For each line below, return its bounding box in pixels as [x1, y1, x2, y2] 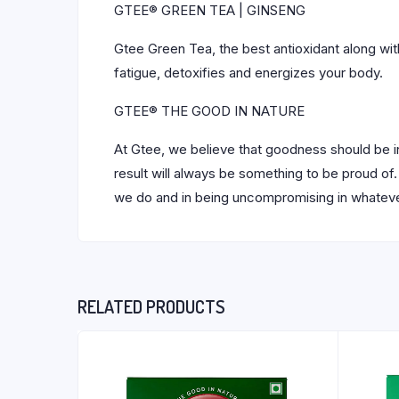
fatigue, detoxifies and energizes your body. [114, 63, 383, 81]
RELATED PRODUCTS [77, 294, 225, 318]
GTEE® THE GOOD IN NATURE [114, 102, 305, 119]
